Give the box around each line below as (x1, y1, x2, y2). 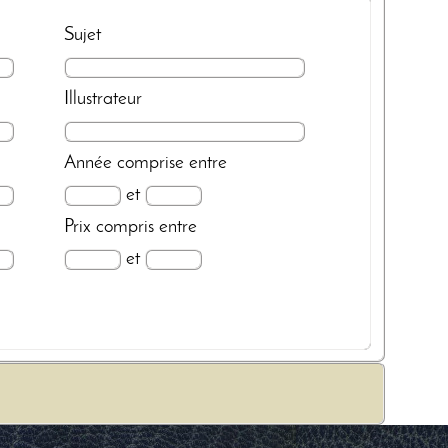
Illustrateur (64, 88, 143, 109)
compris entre (91, 216, 203, 237)
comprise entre (112, 152, 233, 173)
